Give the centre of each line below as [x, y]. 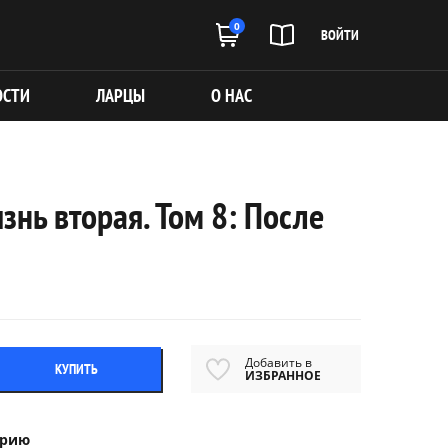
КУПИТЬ [76, 369]
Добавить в [278, 362]
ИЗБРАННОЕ [283, 375]
